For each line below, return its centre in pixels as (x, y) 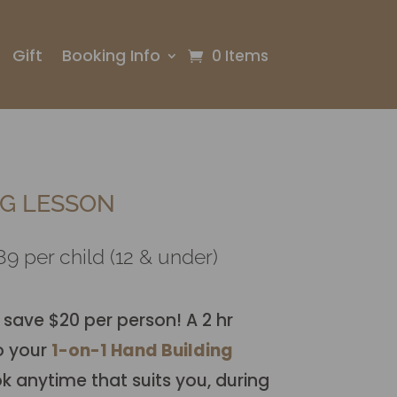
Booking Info (111, 55)
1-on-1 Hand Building (142, 350)
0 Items (240, 56)
